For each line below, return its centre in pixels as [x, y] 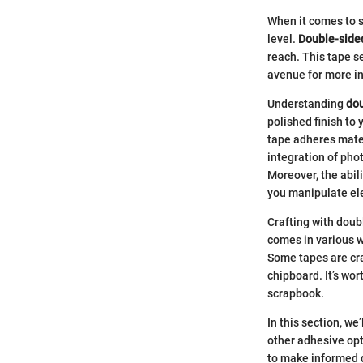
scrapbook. [296, 293]
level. [283, 39]
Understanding [307, 104]
